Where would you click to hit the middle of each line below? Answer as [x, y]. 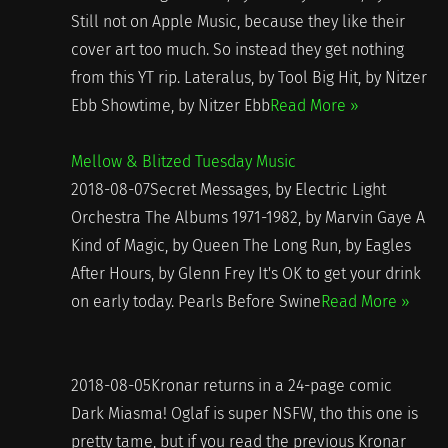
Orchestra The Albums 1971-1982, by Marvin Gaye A [247, 217]
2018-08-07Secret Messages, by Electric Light [228, 189]
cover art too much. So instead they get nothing [237, 49]
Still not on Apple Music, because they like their [237, 21]
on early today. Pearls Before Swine [195, 301]
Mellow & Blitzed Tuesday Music [183, 161]
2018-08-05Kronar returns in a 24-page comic [231, 385]
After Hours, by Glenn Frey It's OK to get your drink [245, 273]
